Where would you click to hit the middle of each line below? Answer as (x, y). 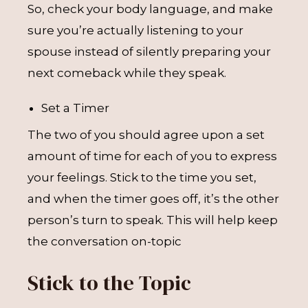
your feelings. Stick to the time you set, (142, 177)
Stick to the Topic (109, 283)
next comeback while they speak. (128, 73)
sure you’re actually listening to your (135, 30)
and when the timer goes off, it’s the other (153, 199)
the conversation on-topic (104, 241)
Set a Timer (75, 108)
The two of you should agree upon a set (146, 135)
